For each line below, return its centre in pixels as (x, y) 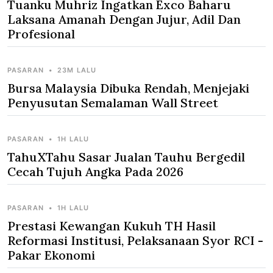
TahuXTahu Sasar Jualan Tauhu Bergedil (126, 157)
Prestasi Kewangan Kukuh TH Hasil (112, 226)
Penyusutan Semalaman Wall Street (113, 103)
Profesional (41, 34)
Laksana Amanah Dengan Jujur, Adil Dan (124, 19)
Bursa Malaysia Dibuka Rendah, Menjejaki (128, 88)
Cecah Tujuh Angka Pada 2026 (95, 172)
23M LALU (77, 70)
